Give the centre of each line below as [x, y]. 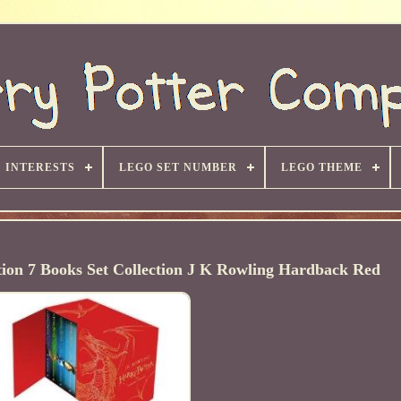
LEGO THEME [321, 167]
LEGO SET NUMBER [178, 167]
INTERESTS [40, 167]
